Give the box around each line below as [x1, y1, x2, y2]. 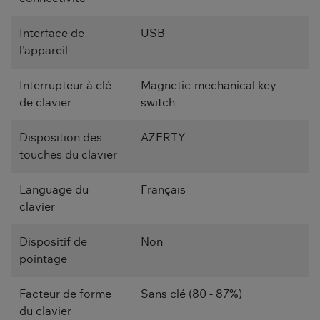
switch [141, 97, 175, 109]
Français [141, 184, 186, 196]
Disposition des [19, 132, 102, 144]
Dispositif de [19, 236, 87, 249]
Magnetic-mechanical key [141, 80, 276, 92]
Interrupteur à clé [19, 80, 111, 92]
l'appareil [19, 45, 68, 57]
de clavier [19, 97, 71, 109]
